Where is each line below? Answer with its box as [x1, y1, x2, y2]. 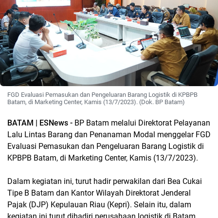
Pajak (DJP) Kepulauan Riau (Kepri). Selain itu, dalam [7, 200, 191, 210]
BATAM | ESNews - [7, 118, 74, 128]
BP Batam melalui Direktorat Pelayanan [74, 118, 210, 128]
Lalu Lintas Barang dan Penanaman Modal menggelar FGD [7, 130, 211, 140]
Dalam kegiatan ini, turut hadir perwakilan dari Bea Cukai [7, 177, 202, 186]
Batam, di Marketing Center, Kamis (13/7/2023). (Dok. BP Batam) [7, 98, 185, 106]
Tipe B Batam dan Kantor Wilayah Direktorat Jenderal [7, 188, 191, 198]
